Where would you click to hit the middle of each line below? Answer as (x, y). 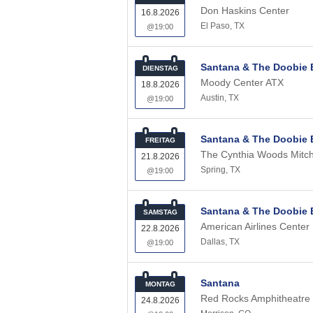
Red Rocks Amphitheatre (255, 298)
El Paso (215, 26)
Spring (213, 170)
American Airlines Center (255, 226)
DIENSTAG (160, 68)
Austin (212, 98)
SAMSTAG (160, 212)
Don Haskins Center (245, 10)
